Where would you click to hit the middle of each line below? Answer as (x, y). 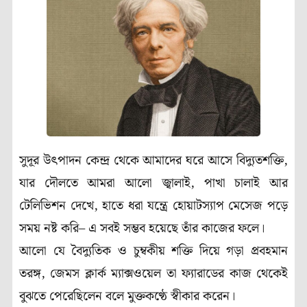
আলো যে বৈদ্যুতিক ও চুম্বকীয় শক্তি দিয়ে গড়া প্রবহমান (153, 251)
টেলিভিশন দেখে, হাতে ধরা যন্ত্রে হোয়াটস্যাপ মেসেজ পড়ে (153, 206)
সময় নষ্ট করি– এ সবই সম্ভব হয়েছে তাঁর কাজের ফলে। (142, 228)
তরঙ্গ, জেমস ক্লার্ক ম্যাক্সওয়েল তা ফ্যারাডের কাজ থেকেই (153, 273)
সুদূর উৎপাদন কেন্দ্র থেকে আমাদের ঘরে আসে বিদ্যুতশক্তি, (153, 160)
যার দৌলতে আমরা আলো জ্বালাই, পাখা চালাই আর (153, 183)
